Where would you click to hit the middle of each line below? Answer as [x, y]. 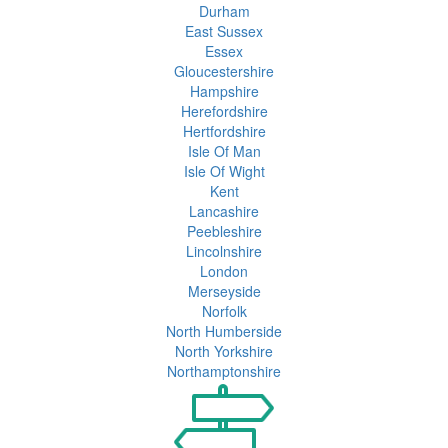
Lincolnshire [224, 251]
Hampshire [224, 91]
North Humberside [224, 331]
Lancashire [224, 211]
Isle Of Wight [224, 171]
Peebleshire [224, 231]
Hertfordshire [224, 131]
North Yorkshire [224, 351]
